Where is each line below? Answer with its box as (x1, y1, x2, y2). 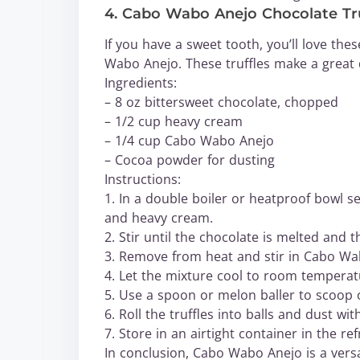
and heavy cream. (104, 209, 213, 227)
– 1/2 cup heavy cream (104, 112, 243, 130)
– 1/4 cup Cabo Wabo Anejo (104, 132, 274, 149)
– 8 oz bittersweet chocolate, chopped (104, 93, 338, 111)
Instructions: (104, 170, 181, 188)
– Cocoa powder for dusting (104, 151, 275, 169)
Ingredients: (104, 74, 177, 92)
